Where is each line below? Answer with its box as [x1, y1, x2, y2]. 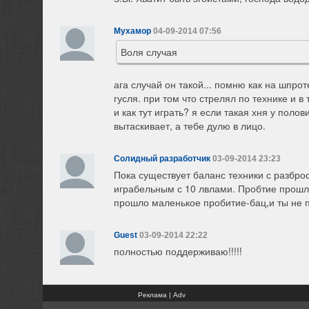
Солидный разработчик [114, 154, 210, 163]
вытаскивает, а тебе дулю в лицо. [114, 119, 266, 132]
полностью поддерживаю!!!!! [114, 243, 242, 258]
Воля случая [121, 45, 177, 59]
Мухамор [114, 26, 151, 37]
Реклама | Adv [138, 290, 186, 299]
